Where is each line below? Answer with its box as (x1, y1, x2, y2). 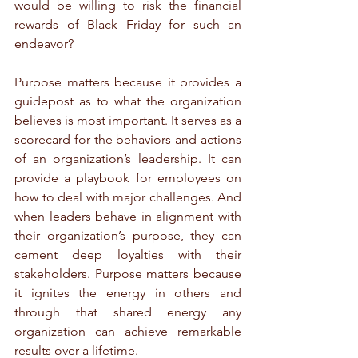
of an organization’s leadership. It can (14, 151, 241, 167)
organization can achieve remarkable (14, 324, 241, 340)
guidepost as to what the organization (14, 93, 241, 109)
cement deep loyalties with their (14, 247, 241, 263)
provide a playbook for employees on (14, 170, 241, 186)
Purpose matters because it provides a (14, 74, 241, 90)
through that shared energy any (14, 304, 241, 320)
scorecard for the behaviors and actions (14, 132, 241, 148)
